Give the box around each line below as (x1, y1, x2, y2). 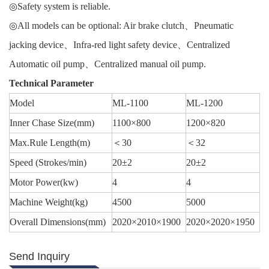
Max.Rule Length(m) (10, 138, 90, 148)
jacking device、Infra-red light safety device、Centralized (9, 40, 230, 50)
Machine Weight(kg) (10, 197, 88, 208)
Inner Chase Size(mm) (10, 118, 94, 128)
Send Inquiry (9, 250, 70, 263)
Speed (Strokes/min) (10, 157, 86, 168)
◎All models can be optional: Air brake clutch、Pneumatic (9, 20, 234, 31)
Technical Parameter (9, 78, 94, 89)
